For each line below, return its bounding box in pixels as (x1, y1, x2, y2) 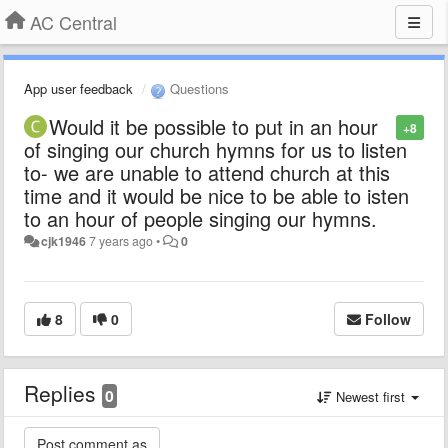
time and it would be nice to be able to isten (24, 180, 409, 210)
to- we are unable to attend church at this (24, 157, 390, 187)
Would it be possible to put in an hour (49, 111, 378, 141)
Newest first (332, 386, 409, 406)
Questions (166, 79, 229, 98)
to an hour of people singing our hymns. (24, 203, 377, 233)
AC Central (30, 9, 117, 35)
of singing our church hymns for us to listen (24, 134, 407, 164)
